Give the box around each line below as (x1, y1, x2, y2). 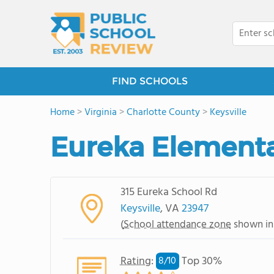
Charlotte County (127, 105, 200, 120)
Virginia (84, 105, 117, 120)
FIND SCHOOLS (112, 75, 188, 87)
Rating (120, 252, 151, 270)
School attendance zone (123, 216, 231, 233)
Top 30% (179, 252, 222, 270)
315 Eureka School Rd (120, 183, 217, 201)
